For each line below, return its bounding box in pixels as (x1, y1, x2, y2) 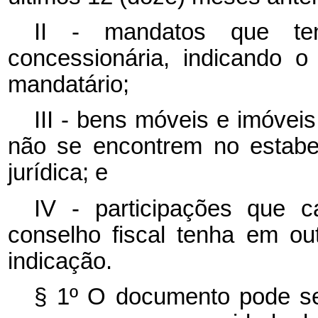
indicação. (7, 248, 112, 274)
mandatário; (7, 72, 129, 98)
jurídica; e (7, 160, 108, 186)
